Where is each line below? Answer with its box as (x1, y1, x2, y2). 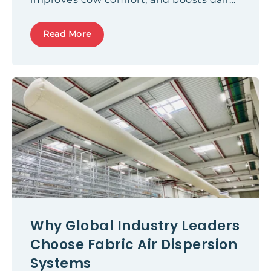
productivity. (30, 8, 95, 20)
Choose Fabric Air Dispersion (30, 235, 237, 254)
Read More (43, 28, 91, 39)
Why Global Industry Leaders (30, 217, 240, 235)
